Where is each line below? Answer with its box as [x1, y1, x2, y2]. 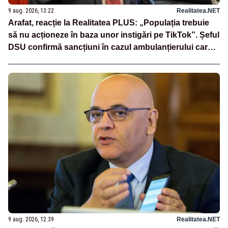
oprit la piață [8, 54, 55, 64]
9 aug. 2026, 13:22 [8, 7, 54, 14]
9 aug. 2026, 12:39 [8, 216, 54, 223]
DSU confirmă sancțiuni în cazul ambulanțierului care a [8, 42, 219, 51]
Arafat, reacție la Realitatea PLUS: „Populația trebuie [8, 18, 209, 27]
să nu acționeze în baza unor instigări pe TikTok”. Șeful [8, 30, 219, 39]
